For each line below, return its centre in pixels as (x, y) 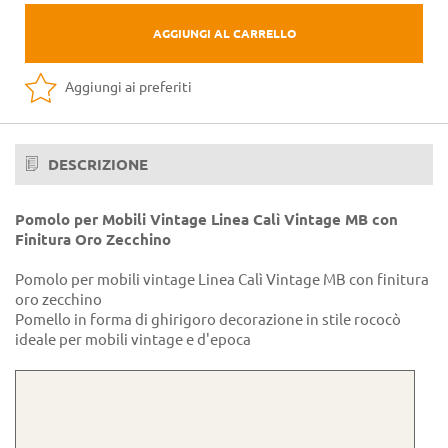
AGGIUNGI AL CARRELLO (224, 33)
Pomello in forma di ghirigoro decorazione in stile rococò (208, 320)
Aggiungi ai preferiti (127, 86)
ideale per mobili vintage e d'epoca (133, 340)
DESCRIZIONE (95, 164)
